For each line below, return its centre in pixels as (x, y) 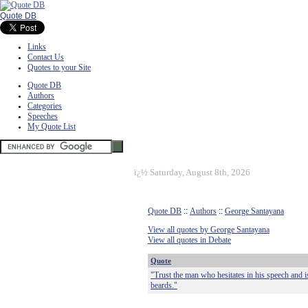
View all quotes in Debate (189, 240)
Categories (45, 106)
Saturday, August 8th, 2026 (200, 172)
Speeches (43, 116)
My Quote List (52, 126)
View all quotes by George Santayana (209, 230)
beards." (164, 285)
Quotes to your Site (59, 67)
